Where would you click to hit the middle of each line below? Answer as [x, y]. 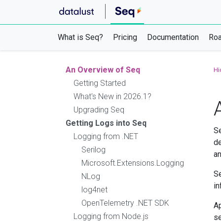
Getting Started [100, 83]
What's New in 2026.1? [112, 96]
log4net [94, 190]
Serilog [93, 150]
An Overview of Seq [103, 70]
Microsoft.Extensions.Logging [133, 163]
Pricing [125, 37]
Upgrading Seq [99, 110]
